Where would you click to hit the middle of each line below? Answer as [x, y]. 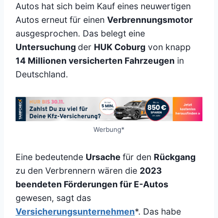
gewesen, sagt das [53, 198]
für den [138, 157]
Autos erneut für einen [61, 20]
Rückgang [175, 157]
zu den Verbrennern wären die [78, 171]
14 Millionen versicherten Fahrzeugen [95, 61]
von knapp [168, 47]
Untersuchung [47, 47]
